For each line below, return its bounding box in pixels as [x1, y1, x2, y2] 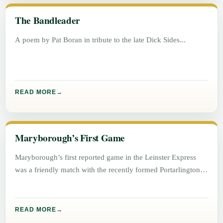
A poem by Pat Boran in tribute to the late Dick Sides [15, 35, 180, 44]
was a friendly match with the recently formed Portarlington [15, 165, 201, 174]
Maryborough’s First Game [15, 131, 125, 145]
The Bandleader [15, 13, 80, 28]
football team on [15, 178, 68, 187]
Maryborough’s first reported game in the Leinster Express [15, 153, 197, 162]
